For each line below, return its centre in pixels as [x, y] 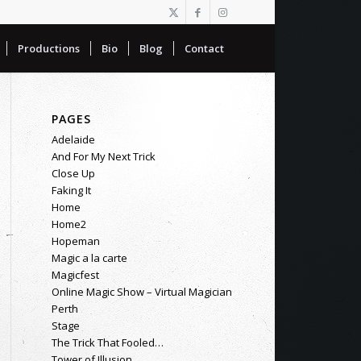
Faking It [71, 190]
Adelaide [73, 139]
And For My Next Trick [103, 156]
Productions [49, 48]
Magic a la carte [89, 258]
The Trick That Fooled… [107, 342]
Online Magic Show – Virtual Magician [141, 292]
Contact [204, 48]
